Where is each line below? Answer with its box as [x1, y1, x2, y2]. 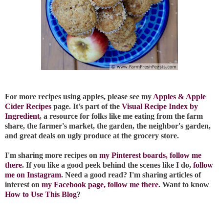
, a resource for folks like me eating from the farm [40, 112, 203, 121]
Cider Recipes [5, 102, 51, 111]
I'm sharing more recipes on [5, 151, 99, 160]
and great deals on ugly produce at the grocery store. [5, 131, 179, 140]
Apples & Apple [153, 92, 206, 101]
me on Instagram [5, 171, 61, 179]
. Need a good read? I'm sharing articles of [61, 171, 201, 179]
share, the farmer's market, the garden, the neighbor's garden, [5, 122, 211, 131]
